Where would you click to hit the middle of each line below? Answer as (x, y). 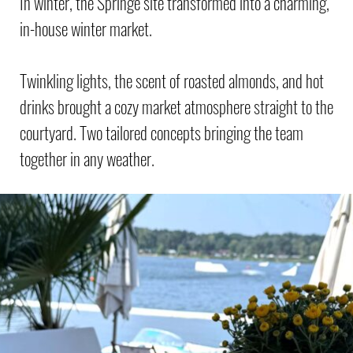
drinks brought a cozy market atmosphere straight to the (176, 106)
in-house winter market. (86, 28)
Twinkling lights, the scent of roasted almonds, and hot (172, 80)
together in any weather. (87, 158)
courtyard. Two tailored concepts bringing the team (162, 132)
